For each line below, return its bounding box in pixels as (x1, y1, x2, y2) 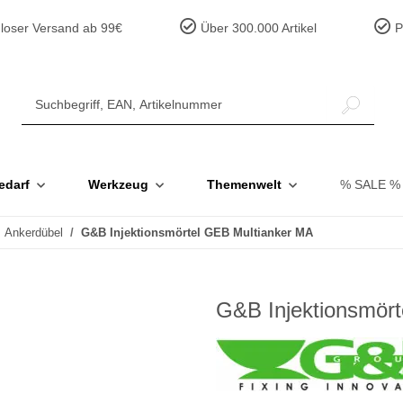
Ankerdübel (4, 226, 63, 239)
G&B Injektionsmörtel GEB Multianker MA (81, 226, 313, 239)
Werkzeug (88, 177, 148, 192)
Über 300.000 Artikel (197, 21, 317, 35)
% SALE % (340, 177, 400, 192)
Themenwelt (207, 177, 282, 192)
